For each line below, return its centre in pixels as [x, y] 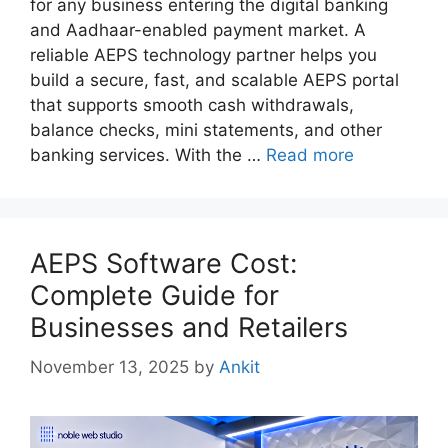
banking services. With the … [148, 154]
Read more [310, 154]
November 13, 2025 [109, 367]
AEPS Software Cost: [163, 263]
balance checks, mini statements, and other [206, 129]
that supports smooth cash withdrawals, [192, 104]
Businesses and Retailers [189, 327]
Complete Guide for [154, 295]
